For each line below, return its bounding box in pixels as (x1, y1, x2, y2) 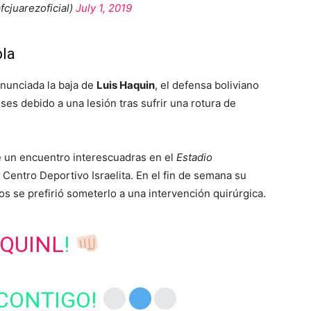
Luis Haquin (96, 78, 155, 92)
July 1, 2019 (75, 1, 132, 15)
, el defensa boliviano (155, 78, 259, 92)
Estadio (176, 151, 212, 164)
